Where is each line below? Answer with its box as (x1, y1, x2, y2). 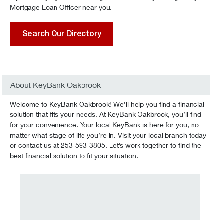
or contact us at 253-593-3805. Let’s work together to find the (10, 141, 201, 149)
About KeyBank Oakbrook (10, 80, 101, 89)
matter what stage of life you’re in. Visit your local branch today (10, 131, 206, 139)
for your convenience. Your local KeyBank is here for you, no (10, 120, 199, 129)
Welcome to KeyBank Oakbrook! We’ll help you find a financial (10, 100, 204, 108)
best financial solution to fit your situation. (10, 151, 138, 160)
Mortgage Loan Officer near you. (10, 3, 112, 11)
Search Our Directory (22, 29, 101, 38)
